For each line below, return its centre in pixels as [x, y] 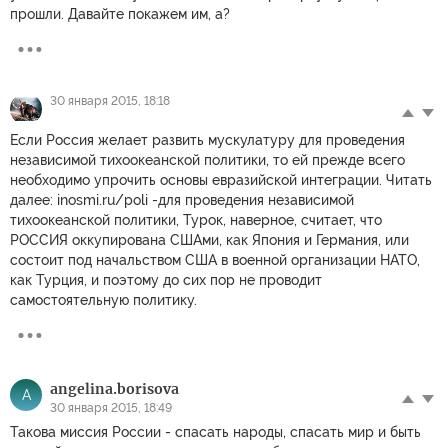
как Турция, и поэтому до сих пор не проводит [166, 279]
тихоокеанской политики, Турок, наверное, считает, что [196, 219]
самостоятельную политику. [103, 299]
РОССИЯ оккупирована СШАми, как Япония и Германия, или [209, 239]
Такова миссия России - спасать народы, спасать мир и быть [215, 431]
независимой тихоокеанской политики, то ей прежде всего [207, 159]
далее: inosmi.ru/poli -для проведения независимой [182, 199]
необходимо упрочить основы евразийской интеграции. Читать [221, 179]
